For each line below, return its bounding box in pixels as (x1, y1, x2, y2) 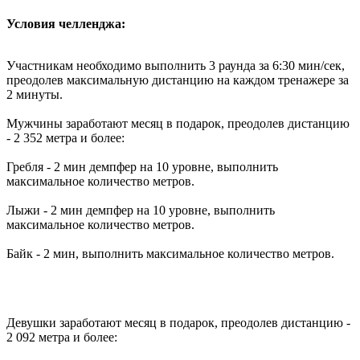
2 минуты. (6, 87, 63, 101)
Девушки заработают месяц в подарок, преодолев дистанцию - (6, 315, 350, 329)
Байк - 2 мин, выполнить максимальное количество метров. (6, 246, 334, 260)
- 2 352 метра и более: (6, 130, 125, 145)
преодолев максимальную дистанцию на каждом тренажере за (6, 72, 349, 87)
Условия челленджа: (6, 16, 125, 31)
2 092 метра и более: (6, 329, 117, 344)
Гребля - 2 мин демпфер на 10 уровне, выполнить (6, 159, 278, 174)
